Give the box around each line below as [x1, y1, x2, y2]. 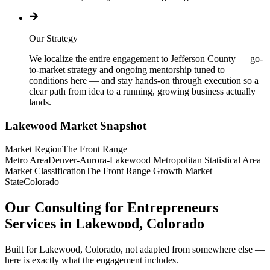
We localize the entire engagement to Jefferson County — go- [29, 54, 263, 64]
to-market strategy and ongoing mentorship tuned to [29, 64, 225, 75]
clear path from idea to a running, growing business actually [29, 86, 256, 97]
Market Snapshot [57, 119, 146, 133]
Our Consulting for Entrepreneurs [5, 199, 218, 215]
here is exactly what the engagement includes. [5, 254, 178, 265]
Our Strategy [29, 33, 78, 44]
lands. [29, 97, 51, 108]
